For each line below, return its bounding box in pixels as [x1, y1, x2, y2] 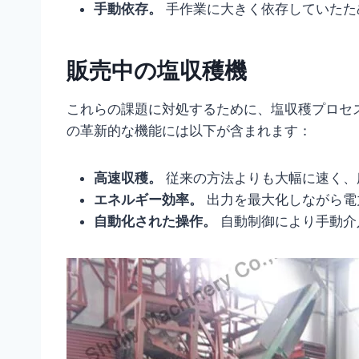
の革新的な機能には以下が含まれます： [67, 122, 312, 139]
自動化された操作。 [94, 212, 216, 229]
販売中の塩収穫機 [67, 56, 247, 84]
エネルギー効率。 [94, 191, 203, 208]
